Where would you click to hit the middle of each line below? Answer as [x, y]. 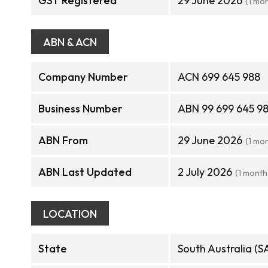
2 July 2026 [205, 172]
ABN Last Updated [85, 172]
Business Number [80, 109]
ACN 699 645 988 [219, 77]
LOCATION [70, 214]
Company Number [83, 77]
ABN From [63, 140]
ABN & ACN [70, 42]
